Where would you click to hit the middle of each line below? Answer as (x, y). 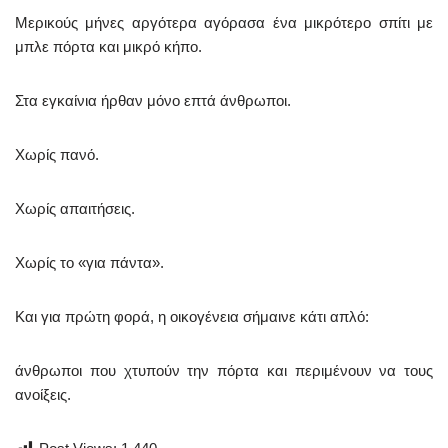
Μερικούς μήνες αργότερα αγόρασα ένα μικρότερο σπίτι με (224, 23)
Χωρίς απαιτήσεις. (75, 209)
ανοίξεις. (43, 395)
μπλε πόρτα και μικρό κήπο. (108, 47)
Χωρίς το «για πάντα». (89, 263)
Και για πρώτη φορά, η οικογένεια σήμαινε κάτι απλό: (192, 317)
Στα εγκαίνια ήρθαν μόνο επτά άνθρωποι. (153, 101)
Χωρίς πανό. (57, 155)
